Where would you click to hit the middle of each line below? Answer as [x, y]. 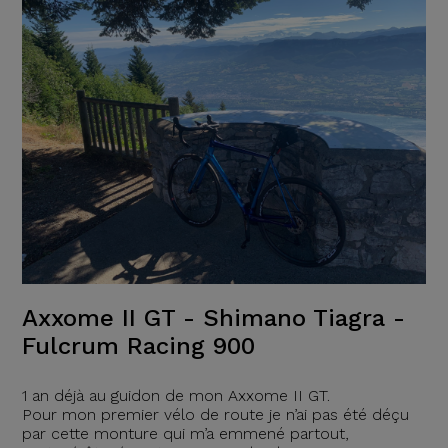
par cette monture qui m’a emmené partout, [185, 434]
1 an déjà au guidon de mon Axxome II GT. [175, 396]
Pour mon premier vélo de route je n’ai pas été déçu [215, 415]
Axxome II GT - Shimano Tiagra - [213, 318]
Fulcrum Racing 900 [138, 346]
